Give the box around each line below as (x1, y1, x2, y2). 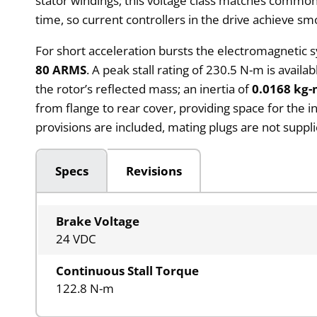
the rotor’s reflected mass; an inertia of (35, 80, 253, 97)
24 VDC (56, 231, 97, 248)
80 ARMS (35, 61, 87, 78)
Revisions (125, 162, 182, 179)
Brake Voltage (56, 213, 140, 230)
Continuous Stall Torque (56, 263, 200, 279)
